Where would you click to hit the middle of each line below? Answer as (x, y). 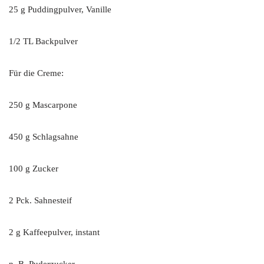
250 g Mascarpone (43, 105)
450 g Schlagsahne (44, 136)
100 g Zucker (34, 168)
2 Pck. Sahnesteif (40, 200)
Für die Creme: (36, 73)
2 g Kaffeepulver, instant (54, 232)
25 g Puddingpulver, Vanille (60, 9)
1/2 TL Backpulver (43, 41)
